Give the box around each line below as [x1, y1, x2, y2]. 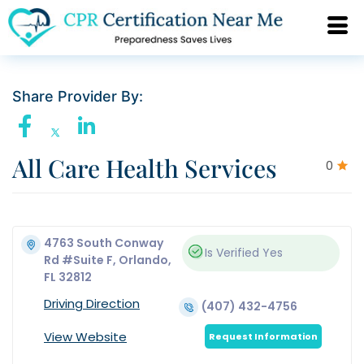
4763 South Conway [44, 235, 163, 252]
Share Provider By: [12, 88, 143, 106]
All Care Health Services [12, 152, 277, 185]
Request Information [209, 330, 318, 344]
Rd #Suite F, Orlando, [44, 252, 171, 269]
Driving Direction [44, 295, 140, 313]
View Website [44, 328, 127, 346]
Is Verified [205, 245, 260, 262]
